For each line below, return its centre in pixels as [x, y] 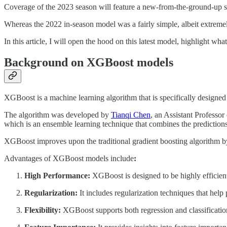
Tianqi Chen [131, 115]
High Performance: [57, 176]
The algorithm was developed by [58, 115]
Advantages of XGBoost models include [69, 159]
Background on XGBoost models [89, 63]
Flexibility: [43, 210]
